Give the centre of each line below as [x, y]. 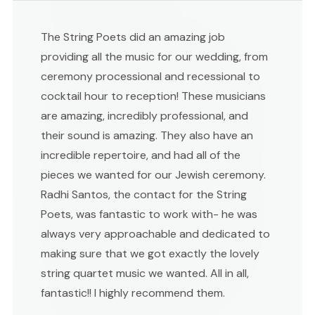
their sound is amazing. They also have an [147, 135]
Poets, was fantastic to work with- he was [149, 214]
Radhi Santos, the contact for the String [144, 194]
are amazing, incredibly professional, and [144, 115]
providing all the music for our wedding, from [154, 56]
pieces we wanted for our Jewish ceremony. [153, 174]
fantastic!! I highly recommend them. [133, 292]
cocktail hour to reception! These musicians [153, 96]
